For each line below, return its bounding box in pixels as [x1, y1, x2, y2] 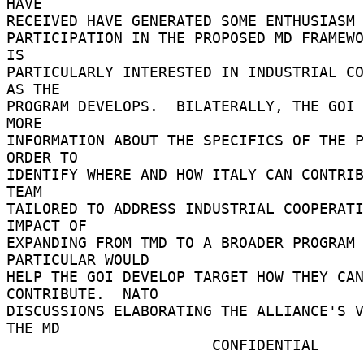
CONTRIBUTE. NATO [6, 284, 167, 302]
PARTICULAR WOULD [6, 250, 158, 268]
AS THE [6, 80, 69, 97]
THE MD [6, 318, 69, 336]
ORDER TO [6, 148, 87, 166]
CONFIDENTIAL [6, 336, 212, 353]
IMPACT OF [6, 216, 96, 234]
